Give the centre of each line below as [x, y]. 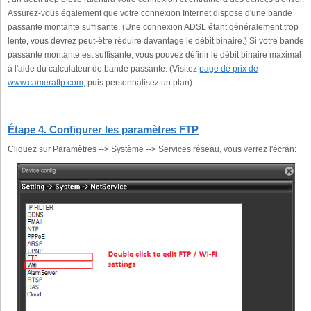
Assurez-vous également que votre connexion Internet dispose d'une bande [150, 14]
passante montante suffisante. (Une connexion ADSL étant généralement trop [153, 27]
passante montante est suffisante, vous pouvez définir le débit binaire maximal [154, 55]
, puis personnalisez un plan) [138, 83]
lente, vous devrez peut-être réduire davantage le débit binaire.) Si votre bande [156, 41]
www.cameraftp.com [45, 83]
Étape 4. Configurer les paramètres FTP [103, 130]
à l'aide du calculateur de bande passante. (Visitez [103, 69]
